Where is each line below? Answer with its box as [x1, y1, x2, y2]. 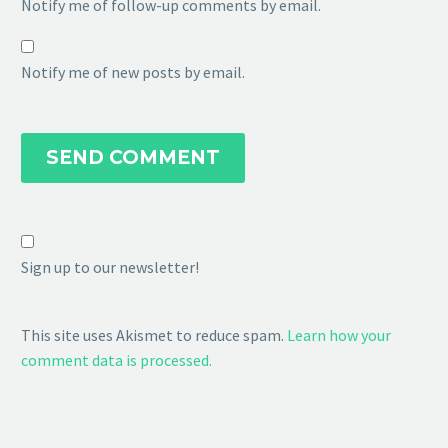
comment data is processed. [21, 350, 212, 371]
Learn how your [287, 325, 391, 346]
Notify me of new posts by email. [21, 62, 245, 83]
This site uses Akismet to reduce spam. [21, 325, 287, 346]
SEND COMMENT [46, 145, 220, 169]
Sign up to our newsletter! [21, 257, 199, 278]
